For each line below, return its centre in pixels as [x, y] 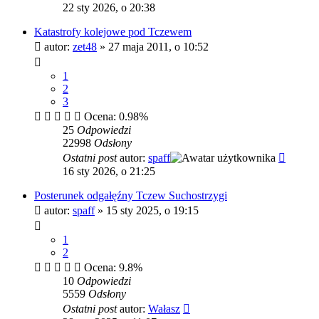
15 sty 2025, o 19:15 [152, 210]
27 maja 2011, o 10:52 [158, 46]
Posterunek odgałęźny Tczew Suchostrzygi [131, 195]
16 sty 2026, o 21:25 [109, 171]
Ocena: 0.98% [115, 116]
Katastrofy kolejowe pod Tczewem [113, 31]
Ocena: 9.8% [112, 267]
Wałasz [164, 308]
